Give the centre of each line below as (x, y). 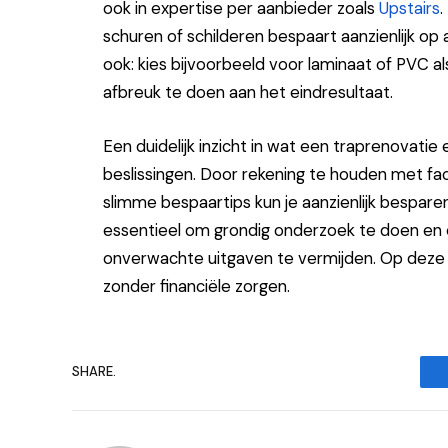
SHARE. (94, 372)
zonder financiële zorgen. (196, 286)
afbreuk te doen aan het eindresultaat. (248, 93)
